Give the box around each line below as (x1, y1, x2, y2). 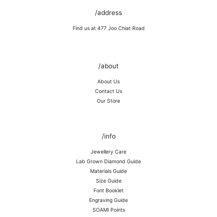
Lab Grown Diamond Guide (76, 158, 141, 165)
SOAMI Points (92, 207, 125, 214)
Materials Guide (90, 168, 127, 175)
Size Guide (95, 178, 122, 185)
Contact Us (95, 88, 122, 95)
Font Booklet (93, 187, 124, 194)
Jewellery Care (91, 149, 126, 155)
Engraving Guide (89, 197, 128, 204)
